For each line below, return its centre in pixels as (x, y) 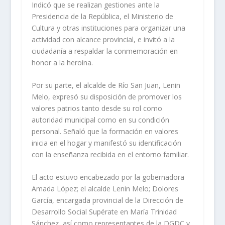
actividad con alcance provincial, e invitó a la (103, 39)
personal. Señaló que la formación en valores (105, 132)
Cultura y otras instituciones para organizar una (108, 28)
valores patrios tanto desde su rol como (97, 108)
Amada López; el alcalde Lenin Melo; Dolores (105, 189)
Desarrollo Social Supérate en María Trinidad (104, 212)
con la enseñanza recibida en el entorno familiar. (110, 155)
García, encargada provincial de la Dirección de (107, 200)
